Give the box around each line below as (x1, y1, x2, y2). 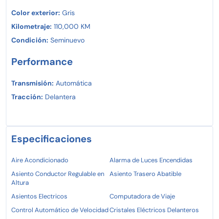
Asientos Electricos (11, 192, 67, 200)
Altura (11, 178, 29, 187)
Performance (11, 55, 73, 68)
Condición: (11, 35, 48, 44)
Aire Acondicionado (11, 155, 68, 164)
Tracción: (11, 92, 43, 101)
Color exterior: (11, 8, 60, 17)
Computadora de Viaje (109, 192, 175, 200)
